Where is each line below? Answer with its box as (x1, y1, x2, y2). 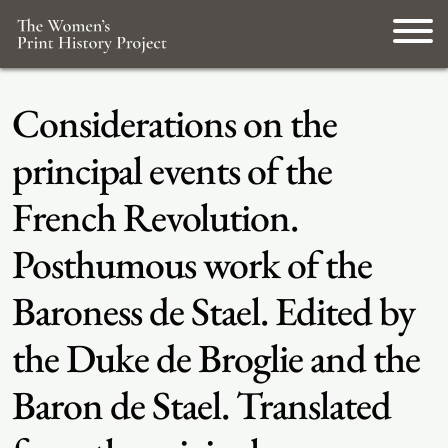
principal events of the (12, 144, 332, 196)
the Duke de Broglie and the (12, 332, 420, 384)
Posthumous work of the (12, 238, 372, 290)
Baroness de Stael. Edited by (12, 285, 415, 337)
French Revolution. (12, 191, 298, 243)
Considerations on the (12, 97, 337, 149)
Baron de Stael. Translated (12, 379, 391, 431)
